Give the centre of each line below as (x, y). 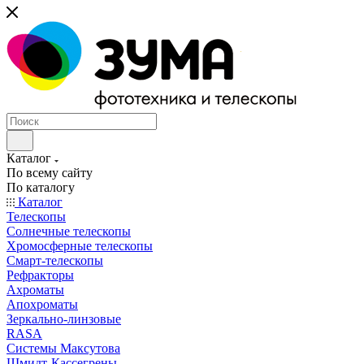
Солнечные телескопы (69, 231)
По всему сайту (50, 173)
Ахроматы (35, 290)
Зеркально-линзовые (64, 319)
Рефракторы (40, 275)
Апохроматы (42, 304)
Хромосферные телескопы (80, 246)
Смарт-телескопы (55, 260)
